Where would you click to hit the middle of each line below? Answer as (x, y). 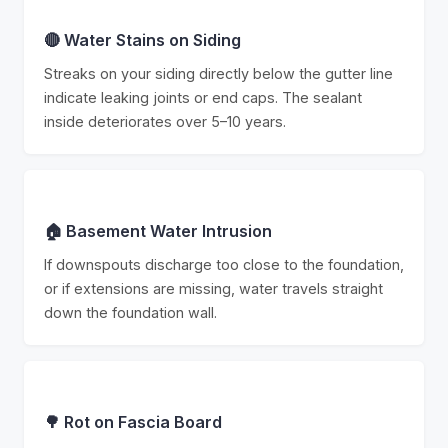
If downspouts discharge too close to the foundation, (224, 264)
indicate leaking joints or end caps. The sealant (203, 97)
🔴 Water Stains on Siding (142, 40)
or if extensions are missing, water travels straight (213, 288)
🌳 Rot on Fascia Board (133, 422)
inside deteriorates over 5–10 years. (165, 121)
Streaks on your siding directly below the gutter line (218, 73)
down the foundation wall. (130, 312)
